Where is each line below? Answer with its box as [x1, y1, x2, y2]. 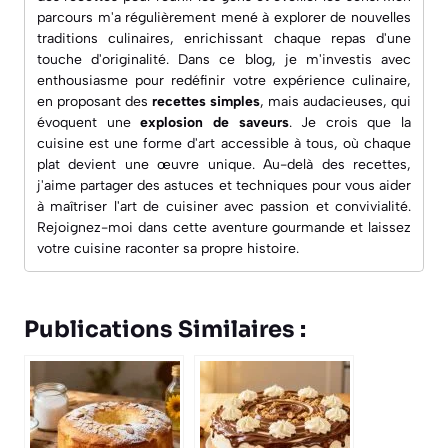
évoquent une [37, 113, 141, 131]
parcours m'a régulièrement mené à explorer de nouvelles [37, 8, 411, 26]
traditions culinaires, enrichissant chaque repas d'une [37, 29, 411, 47]
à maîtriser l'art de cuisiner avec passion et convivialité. [37, 197, 411, 215]
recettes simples [152, 92, 260, 110]
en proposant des [37, 92, 152, 110]
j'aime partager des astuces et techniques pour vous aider [37, 176, 411, 194]
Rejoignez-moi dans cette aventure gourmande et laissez [37, 218, 411, 236]
